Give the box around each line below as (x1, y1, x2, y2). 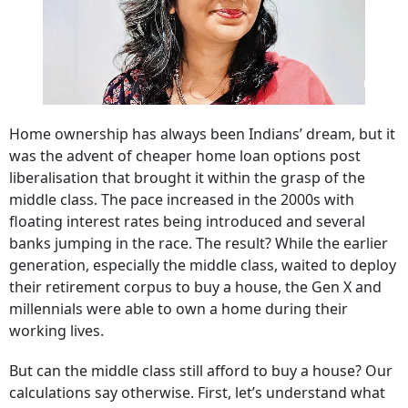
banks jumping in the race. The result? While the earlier (9, 233, 388, 253)
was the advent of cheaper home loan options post (9, 146, 361, 166)
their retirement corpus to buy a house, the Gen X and (9, 277, 382, 297)
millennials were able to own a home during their (9, 299, 348, 319)
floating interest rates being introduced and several (9, 211, 365, 231)
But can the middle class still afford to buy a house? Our (9, 361, 393, 381)
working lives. (9, 321, 104, 341)
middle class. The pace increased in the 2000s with (9, 189, 354, 209)
